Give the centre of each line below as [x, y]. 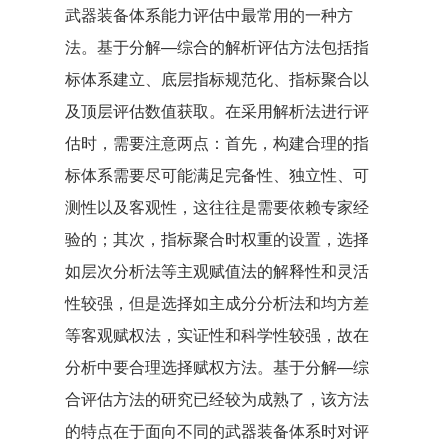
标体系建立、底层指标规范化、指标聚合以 [217, 78]
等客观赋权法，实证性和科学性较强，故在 [217, 334]
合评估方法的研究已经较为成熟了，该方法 [217, 398]
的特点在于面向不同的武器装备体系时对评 [217, 430]
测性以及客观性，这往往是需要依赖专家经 [217, 206]
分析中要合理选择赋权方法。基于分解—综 [217, 366]
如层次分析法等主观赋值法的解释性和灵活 [217, 270]
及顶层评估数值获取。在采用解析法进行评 [217, 110]
